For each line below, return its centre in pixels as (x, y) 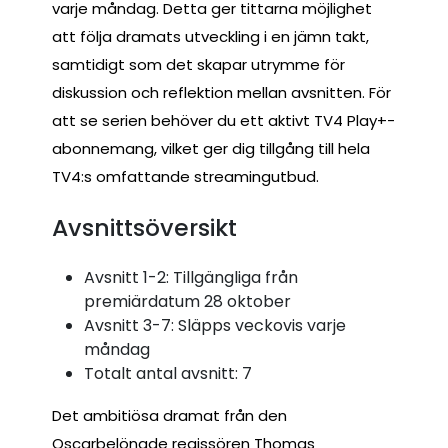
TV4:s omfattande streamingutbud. (185, 176)
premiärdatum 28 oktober (187, 301)
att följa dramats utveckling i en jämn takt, (210, 36)
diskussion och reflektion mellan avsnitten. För (221, 92)
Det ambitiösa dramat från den (169, 415)
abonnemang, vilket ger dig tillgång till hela (211, 148)
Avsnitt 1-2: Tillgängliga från (191, 277)
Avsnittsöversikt (144, 228)
